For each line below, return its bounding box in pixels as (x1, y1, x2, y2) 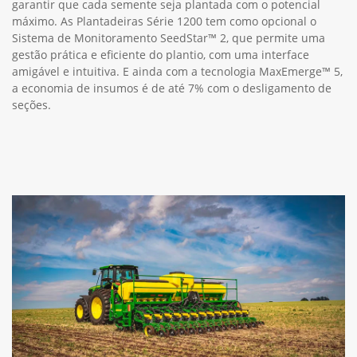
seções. (12, 96, 51, 112)
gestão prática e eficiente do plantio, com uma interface (12, 46, 309, 62)
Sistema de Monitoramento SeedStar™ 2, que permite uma (12, 29, 325, 45)
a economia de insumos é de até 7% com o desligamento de (12, 80, 331, 96)
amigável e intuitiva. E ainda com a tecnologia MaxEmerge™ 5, (12, 63, 343, 79)
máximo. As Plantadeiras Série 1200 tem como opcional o (12, 13, 316, 29)
